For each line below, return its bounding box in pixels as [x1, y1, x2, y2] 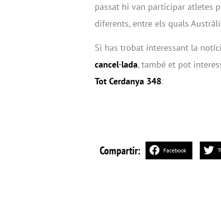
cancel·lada [95, 58, 138, 70]
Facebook [163, 147, 186, 154]
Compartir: [100, 144, 141, 158]
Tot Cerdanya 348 [95, 75, 161, 87]
